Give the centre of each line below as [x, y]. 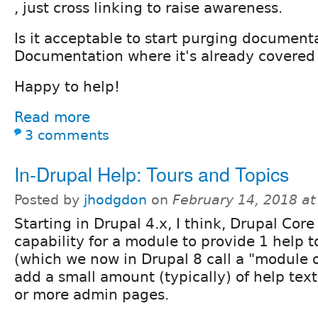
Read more [52, 117]
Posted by [49, 199]
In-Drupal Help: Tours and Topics [152, 173]
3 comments [67, 135]
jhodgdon [115, 199]
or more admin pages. [92, 294]
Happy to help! [67, 86]
